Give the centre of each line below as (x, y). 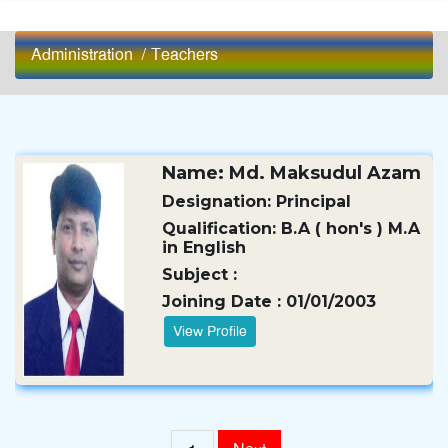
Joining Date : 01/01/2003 (269, 301)
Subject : (200, 274)
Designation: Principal (257, 201)
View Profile (210, 331)
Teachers (184, 54)
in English (204, 247)
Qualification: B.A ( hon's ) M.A (291, 228)
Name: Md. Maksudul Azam (292, 173)
